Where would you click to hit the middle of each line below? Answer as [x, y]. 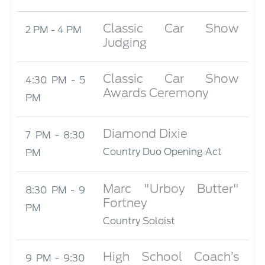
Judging [125, 43]
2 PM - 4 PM [54, 30]
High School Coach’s [171, 257]
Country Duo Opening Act [162, 152]
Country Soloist [139, 221]
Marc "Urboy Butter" [171, 189]
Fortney [125, 203]
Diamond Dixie [145, 134]
